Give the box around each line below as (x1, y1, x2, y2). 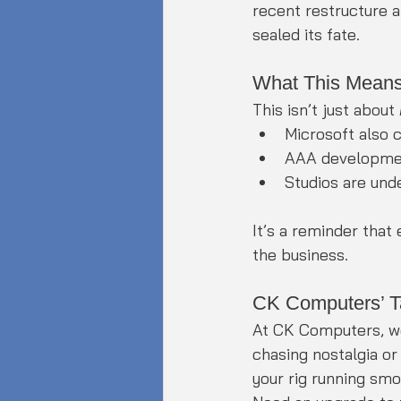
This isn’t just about (252, 98, 399, 120)
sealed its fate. (252, 23, 360, 45)
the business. (252, 243, 348, 265)
